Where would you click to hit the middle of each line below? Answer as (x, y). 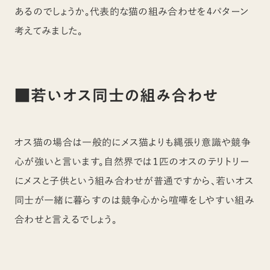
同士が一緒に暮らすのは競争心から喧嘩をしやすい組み (135, 200)
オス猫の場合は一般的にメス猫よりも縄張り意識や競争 (133, 142)
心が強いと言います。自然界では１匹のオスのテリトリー (132, 162)
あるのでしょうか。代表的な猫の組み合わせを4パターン (132, 11)
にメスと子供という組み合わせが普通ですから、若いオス (134, 181)
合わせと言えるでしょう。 (66, 219)
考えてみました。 (49, 31)
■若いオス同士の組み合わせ (117, 96)
